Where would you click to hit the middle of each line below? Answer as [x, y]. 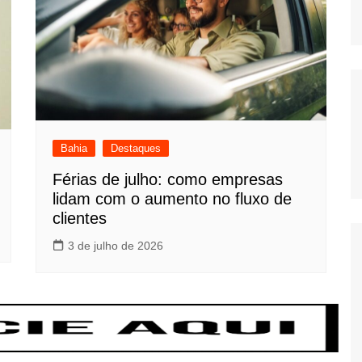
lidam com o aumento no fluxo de [172, 198]
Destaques [136, 148]
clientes [80, 218]
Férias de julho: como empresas [168, 179]
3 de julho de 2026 [116, 245]
